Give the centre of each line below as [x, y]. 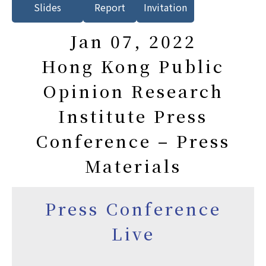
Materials [133, 165]
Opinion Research [133, 91]
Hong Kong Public [133, 66]
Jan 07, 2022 [133, 41]
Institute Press [133, 115]
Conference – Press [133, 140]
